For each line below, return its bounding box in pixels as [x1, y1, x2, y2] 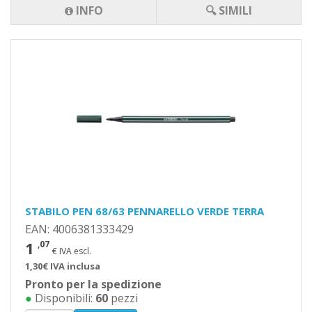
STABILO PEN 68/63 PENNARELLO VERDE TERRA [25, 204, 264, 218]
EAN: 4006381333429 [25, 221, 134, 237]
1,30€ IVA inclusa [25, 260, 100, 272]
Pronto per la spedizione [25, 276, 162, 292]
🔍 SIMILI [205, 3, 252, 18]
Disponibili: [32, 290, 95, 306]
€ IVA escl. [52, 245, 91, 257]
